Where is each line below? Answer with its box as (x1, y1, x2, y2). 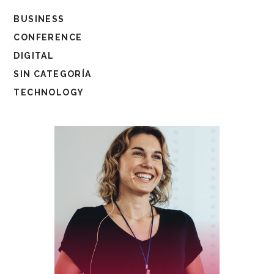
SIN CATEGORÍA (13, 68, 92, 79)
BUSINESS (13, 13, 65, 24)
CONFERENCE (13, 32, 83, 42)
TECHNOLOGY (13, 87, 84, 97)
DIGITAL (13, 50, 54, 61)
